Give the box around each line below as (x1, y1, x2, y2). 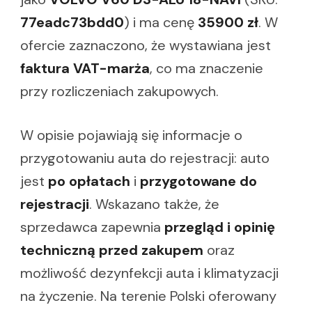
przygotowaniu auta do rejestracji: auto (20, 149, 270, 168)
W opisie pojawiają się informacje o (20, 126, 242, 145)
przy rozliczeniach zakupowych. (20, 82, 219, 101)
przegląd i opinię (164, 218, 275, 237)
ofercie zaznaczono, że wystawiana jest (20, 36, 271, 55)
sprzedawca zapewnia (20, 218, 164, 237)
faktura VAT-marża (20, 59, 150, 78)
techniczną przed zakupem (20, 241, 203, 260)
